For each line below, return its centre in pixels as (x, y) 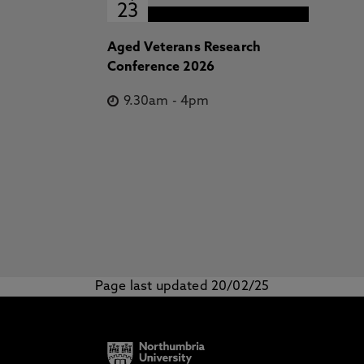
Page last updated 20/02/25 (182, 287)
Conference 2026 (160, 67)
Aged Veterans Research (184, 48)
